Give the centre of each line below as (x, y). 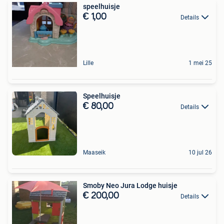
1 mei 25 (200, 63)
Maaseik (94, 152)
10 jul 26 (200, 152)
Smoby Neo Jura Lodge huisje (130, 185)
